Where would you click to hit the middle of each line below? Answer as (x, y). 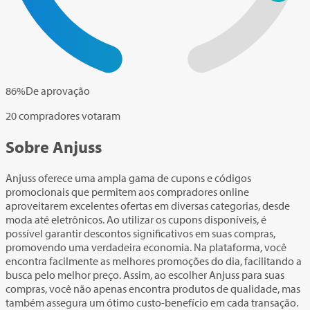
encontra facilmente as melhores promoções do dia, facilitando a (154, 261)
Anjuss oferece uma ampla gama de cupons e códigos (128, 177)
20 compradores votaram (63, 115)
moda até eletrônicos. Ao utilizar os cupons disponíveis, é (136, 219)
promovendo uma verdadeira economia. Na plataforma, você (146, 247)
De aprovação (58, 90)
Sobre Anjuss (54, 146)
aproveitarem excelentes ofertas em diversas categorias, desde (148, 205)
